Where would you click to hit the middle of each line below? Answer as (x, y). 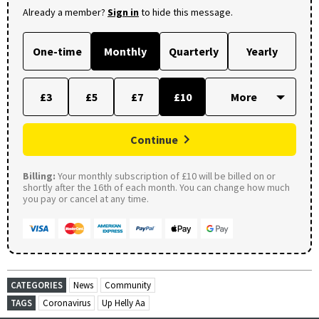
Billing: (39, 176)
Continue (154, 139)
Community (128, 285)
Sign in (123, 12)
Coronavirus (67, 303)
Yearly (262, 51)
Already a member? (65, 12)
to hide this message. (186, 12)
